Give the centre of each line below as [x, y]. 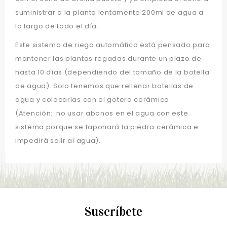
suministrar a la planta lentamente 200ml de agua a [110, 13]
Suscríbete [113, 212]
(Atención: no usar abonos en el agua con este [102, 113]
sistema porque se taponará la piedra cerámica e [107, 127]
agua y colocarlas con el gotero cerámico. [93, 100]
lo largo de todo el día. [57, 26]
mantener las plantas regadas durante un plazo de [108, 59]
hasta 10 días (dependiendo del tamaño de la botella [112, 72]
